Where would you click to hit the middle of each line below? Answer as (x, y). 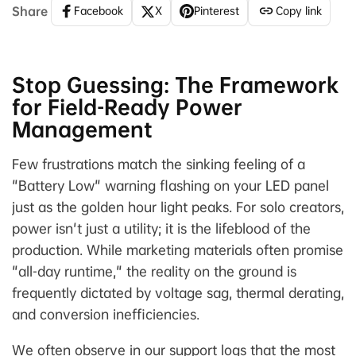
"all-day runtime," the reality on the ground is (154, 271)
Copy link (299, 11)
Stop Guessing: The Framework (175, 85)
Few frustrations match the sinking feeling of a (159, 164)
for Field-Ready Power (127, 107)
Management (82, 129)
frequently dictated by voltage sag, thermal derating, (178, 292)
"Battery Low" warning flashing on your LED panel (170, 185)
